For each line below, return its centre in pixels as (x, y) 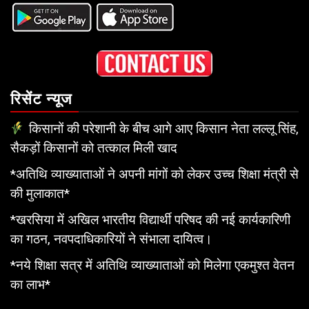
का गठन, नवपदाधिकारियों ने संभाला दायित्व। (111, 239)
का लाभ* (30, 284)
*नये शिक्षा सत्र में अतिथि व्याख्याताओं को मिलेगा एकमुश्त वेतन (152, 265)
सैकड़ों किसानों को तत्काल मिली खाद (94, 148)
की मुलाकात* (40, 193)
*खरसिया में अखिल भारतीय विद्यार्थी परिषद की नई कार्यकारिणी (150, 219)
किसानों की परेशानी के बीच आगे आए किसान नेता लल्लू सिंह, (162, 128)
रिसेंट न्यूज (41, 99)
